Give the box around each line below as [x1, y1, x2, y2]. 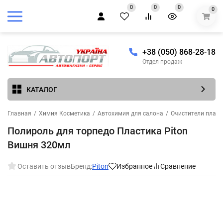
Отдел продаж [142, 58, 182, 66]
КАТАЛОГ [26, 85, 57, 94]
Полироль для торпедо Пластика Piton [7, 125, 188, 137]
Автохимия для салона [98, 110, 163, 117]
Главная [7, 110, 31, 117]
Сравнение [160, 162, 196, 171]
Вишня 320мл [7, 139, 71, 151]
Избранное [116, 162, 152, 171]
